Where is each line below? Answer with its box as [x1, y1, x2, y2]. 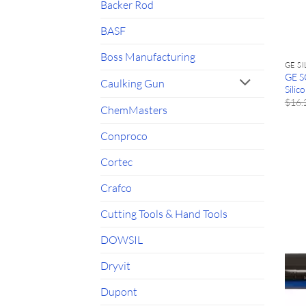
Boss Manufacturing [100, 49, 195, 64]
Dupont [100, 284, 137, 298]
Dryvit [100, 258, 130, 273]
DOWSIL [100, 232, 143, 247]
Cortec [100, 154, 133, 169]
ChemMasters [100, 102, 167, 117]
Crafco [100, 180, 132, 195]
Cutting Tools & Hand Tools [100, 206, 227, 221]
